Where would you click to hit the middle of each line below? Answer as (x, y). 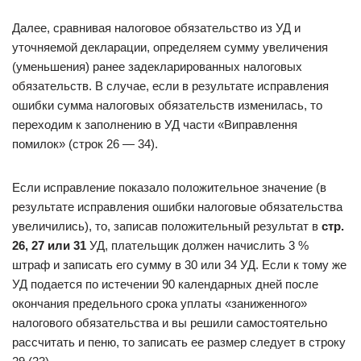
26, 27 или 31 (49, 245)
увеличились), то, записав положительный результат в (167, 226)
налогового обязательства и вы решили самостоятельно (170, 323)
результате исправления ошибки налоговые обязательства (177, 207)
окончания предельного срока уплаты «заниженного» (160, 303)
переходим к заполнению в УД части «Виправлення (155, 124)
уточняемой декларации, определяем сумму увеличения (170, 47)
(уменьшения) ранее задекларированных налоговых (157, 66)
